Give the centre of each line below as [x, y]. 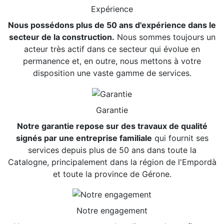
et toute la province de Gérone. [112, 174]
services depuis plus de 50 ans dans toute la [112, 150]
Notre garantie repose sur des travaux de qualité [112, 126]
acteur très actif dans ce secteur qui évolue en [112, 49]
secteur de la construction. [61, 37]
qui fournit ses [180, 138]
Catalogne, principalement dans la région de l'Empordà [112, 162]
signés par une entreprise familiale [84, 138]
